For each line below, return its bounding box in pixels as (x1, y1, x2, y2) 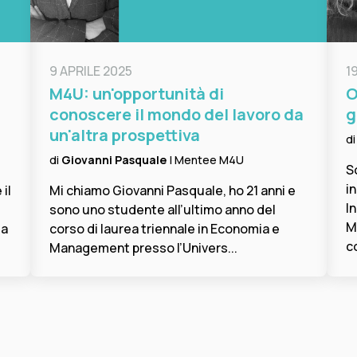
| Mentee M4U (169, 151, 244, 167)
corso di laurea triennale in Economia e (49, 219, 280, 237)
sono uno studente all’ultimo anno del (49, 200, 276, 218)
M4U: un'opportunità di (49, 82, 224, 104)
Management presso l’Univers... (49, 238, 237, 257)
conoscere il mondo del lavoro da (49, 103, 304, 125)
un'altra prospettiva (49, 124, 200, 146)
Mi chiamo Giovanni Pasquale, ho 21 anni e (49, 181, 296, 199)
